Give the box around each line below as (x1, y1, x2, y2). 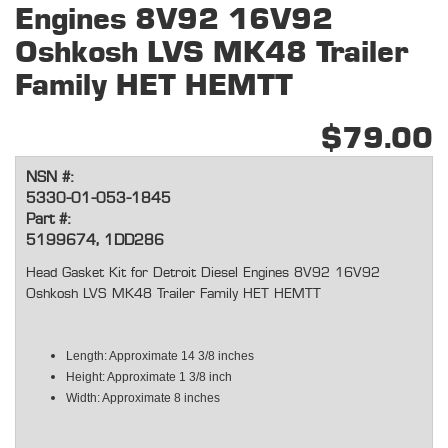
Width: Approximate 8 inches (66, 391, 220, 406)
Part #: (26, 212, 70, 228)
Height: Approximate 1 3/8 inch (66, 370, 232, 385)
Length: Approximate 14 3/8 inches (66, 349, 254, 364)
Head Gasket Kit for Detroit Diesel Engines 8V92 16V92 (26, 266, 380, 281)
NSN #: (26, 170, 73, 186)
